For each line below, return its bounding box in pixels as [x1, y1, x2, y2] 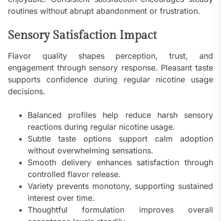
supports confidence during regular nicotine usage [8, 74, 213, 85]
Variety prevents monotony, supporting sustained [28, 181, 213, 191]
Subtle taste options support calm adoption [28, 134, 213, 144]
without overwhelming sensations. [28, 146, 153, 156]
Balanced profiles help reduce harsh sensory [28, 110, 213, 120]
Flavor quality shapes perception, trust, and [8, 51, 213, 61]
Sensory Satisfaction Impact [8, 29, 157, 43]
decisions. [8, 86, 45, 97]
